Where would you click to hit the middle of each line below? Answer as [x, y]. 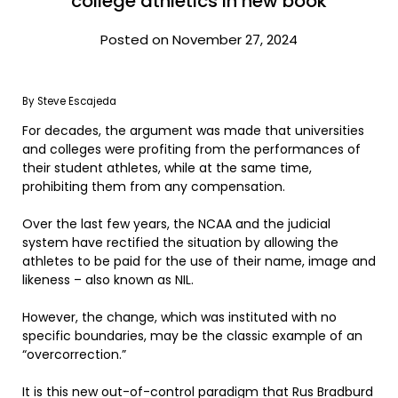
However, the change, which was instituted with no [179, 318]
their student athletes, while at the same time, [167, 168]
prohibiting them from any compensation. [154, 187]
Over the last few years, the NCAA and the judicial [176, 224]
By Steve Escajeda [69, 102]
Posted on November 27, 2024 [199, 39]
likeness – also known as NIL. [108, 280]
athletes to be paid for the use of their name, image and [199, 262]
